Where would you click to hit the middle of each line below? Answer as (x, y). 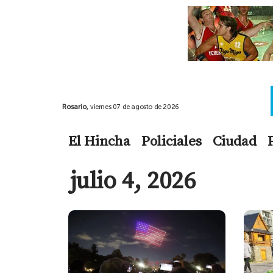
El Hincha (99, 140)
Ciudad (235, 140)
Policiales (172, 140)
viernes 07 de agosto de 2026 (135, 107)
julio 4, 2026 (133, 180)
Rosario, (76, 107)
